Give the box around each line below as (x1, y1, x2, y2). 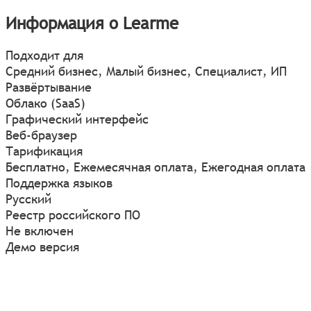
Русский (6, 191, 51, 208)
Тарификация (6, 143, 83, 160)
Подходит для (6, 47, 83, 64)
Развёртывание (6, 79, 92, 96)
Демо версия (6, 239, 79, 255)
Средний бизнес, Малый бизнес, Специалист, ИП (6, 63, 287, 80)
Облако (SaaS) (6, 95, 85, 112)
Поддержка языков (6, 175, 112, 192)
